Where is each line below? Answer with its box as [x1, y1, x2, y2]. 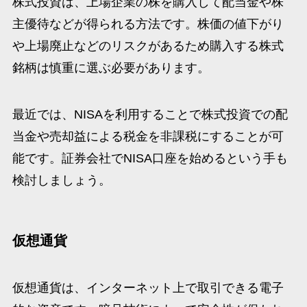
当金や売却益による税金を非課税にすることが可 [12, 129, 284, 143]
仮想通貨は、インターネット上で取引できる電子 [12, 281, 284, 295]
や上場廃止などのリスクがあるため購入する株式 [12, 38, 284, 53]
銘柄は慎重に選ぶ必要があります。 [12, 60, 210, 75]
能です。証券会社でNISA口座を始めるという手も [12, 151, 288, 165]
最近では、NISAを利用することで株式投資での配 [12, 107, 288, 121]
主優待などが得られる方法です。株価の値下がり [12, 16, 284, 31]
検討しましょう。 [12, 173, 111, 187]
